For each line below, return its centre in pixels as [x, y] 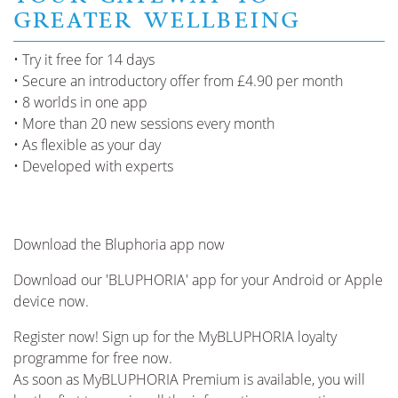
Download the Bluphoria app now [119, 245]
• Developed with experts [93, 167]
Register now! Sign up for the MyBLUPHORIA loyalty [175, 337]
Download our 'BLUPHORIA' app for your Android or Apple [198, 280]
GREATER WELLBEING [157, 20]
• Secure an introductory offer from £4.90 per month [178, 81]
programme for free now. [93, 358]
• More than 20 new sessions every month [144, 124]
